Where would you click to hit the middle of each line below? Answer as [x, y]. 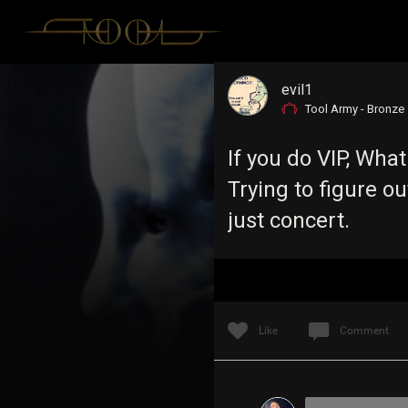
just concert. [288, 220]
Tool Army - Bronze [354, 109]
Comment [364, 331]
